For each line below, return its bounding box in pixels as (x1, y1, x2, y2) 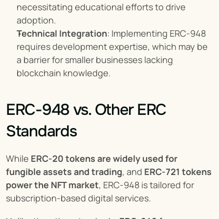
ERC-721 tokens (144, 166, 212, 177)
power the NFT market (6, 179, 99, 191)
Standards (6, 121, 77, 141)
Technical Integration (17, 27, 107, 39)
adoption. (17, 14, 56, 26)
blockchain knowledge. (17, 67, 111, 79)
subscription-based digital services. (6, 192, 151, 204)
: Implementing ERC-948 (107, 27, 206, 39)
